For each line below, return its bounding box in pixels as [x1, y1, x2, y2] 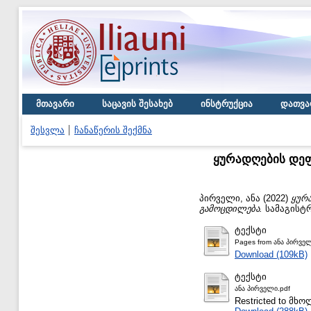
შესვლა [31, 125, 65, 135]
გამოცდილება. [199, 203, 262, 214]
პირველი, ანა [199, 192, 260, 203]
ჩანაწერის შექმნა [74, 125, 152, 135]
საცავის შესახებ [102, 99, 173, 109]
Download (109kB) [235, 249, 308, 260]
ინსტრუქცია [201, 99, 253, 109]
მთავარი [36, 99, 74, 109]
